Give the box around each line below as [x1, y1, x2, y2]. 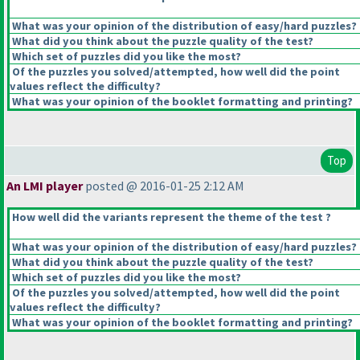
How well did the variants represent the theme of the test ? [10, 210, 331, 225]
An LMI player [6, 178, 83, 194]
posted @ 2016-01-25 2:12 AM [83, 178, 244, 194]
